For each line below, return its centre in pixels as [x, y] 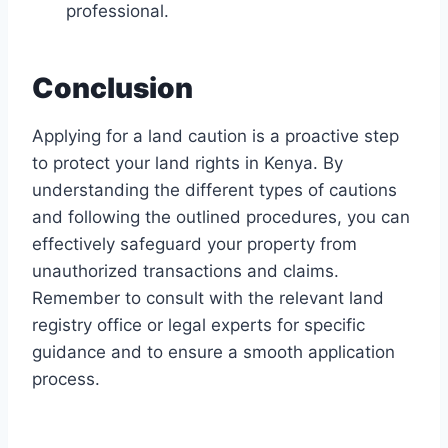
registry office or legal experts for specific [198, 325]
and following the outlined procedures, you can [221, 217]
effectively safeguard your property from [194, 244]
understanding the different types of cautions [214, 190]
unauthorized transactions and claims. [185, 271]
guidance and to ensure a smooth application [213, 352]
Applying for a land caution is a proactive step [215, 136]
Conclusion [112, 88]
